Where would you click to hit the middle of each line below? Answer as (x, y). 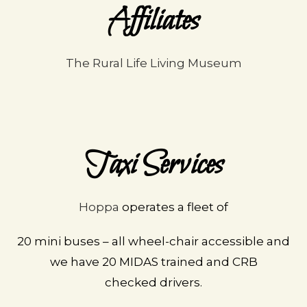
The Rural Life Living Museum (153, 63)
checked (132, 282)
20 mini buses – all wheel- (93, 241)
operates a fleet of (174, 207)
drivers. (181, 282)
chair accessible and (230, 241)
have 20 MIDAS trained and (151, 262)
